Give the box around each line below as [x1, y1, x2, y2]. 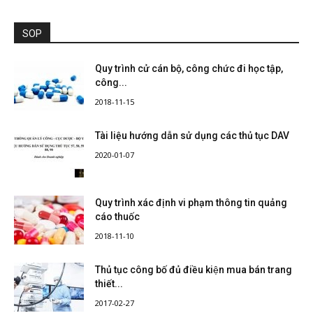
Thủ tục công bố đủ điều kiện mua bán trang [95, 264, 292, 276]
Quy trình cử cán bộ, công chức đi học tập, [95, 63, 283, 75]
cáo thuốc [95, 211, 140, 223]
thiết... [95, 278, 123, 290]
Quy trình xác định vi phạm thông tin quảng [95, 197, 287, 209]
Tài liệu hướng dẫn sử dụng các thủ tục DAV [95, 130, 289, 142]
